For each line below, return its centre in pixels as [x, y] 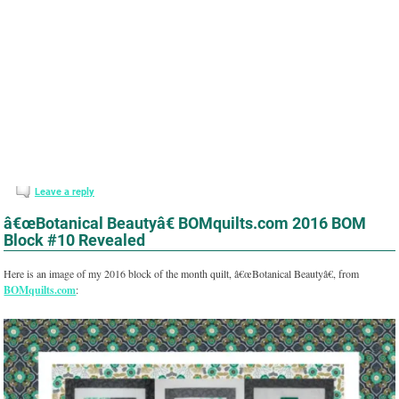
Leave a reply [64, 191]
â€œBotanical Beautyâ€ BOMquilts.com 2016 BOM [185, 224]
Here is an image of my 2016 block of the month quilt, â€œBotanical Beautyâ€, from [182, 273]
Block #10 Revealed [75, 240]
